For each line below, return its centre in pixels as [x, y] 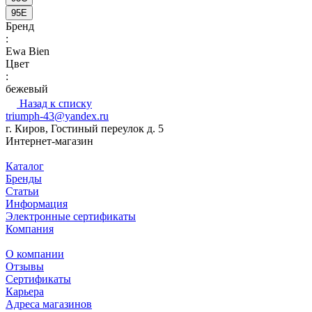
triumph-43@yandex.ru [57, 116]
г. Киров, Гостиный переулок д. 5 [85, 129]
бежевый [27, 89]
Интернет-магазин [49, 141]
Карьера [25, 292]
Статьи [22, 192]
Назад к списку [56, 104]
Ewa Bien [28, 52]
